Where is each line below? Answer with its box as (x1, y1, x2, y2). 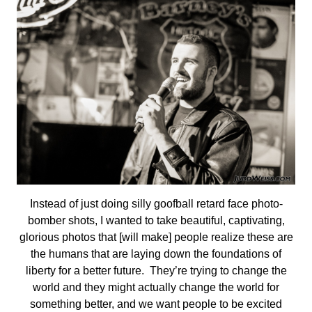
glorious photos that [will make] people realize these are (19, 231, 293, 244)
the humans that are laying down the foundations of (31, 248, 281, 260)
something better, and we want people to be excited (30, 298, 282, 311)
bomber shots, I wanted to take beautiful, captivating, (27, 214, 285, 227)
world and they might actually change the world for (33, 281, 279, 294)
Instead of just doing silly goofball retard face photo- (29, 198, 283, 210)
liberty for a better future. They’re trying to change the (25, 265, 287, 277)
